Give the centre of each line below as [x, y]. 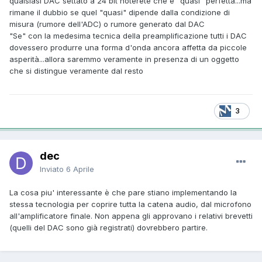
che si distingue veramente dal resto [76, 70]
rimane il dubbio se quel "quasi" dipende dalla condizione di [120, 12]
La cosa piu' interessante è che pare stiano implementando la [123, 192]
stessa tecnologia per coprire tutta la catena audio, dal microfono [130, 204]
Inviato [53, 169]
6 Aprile [80, 169]
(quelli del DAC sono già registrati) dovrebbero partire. [108, 227]
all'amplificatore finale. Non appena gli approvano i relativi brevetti [131, 216]
